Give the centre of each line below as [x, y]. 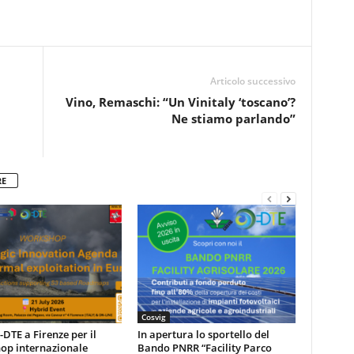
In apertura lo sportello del [203, 334]
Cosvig [153, 317]
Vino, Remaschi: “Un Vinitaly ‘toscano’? [180, 102]
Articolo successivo [252, 81]
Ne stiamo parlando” [233, 119]
